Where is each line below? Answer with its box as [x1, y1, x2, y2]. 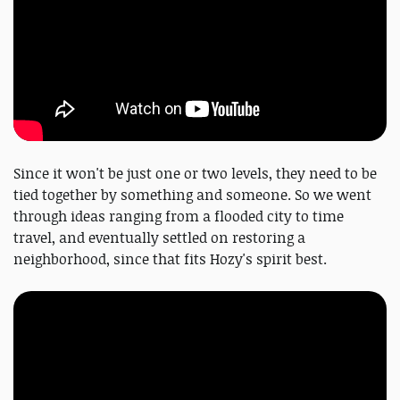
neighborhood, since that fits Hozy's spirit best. [13, 248, 327, 269]
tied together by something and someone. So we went [13, 184, 371, 204]
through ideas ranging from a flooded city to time [13, 205, 344, 226]
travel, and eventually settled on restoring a [13, 227, 305, 247]
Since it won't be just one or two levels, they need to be [13, 162, 377, 183]
